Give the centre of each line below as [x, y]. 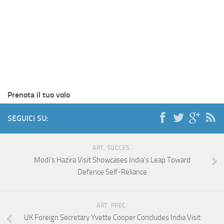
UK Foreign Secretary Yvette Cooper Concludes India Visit [112, 218]
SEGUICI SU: [28, 118]
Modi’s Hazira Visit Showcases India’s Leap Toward [112, 160]
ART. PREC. [112, 206]
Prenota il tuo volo [39, 95]
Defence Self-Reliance [112, 172]
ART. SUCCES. [112, 148]
